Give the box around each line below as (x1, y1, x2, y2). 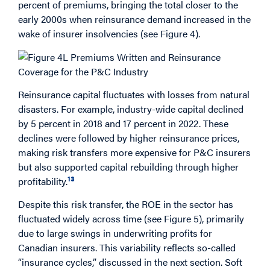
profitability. (18, 174, 67, 188)
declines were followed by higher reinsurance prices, (18, 130, 239, 145)
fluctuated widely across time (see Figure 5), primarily (18, 212, 244, 226)
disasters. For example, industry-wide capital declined (18, 101, 243, 116)
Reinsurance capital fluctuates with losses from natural (18, 87, 250, 101)
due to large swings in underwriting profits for (18, 226, 212, 240)
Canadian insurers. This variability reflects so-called (18, 240, 236, 255)
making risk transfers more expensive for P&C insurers (18, 145, 251, 159)
